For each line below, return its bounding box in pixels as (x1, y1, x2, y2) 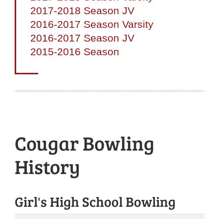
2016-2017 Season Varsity (30, 19, 153, 30)
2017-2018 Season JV (30, 5, 134, 17)
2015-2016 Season (30, 46, 119, 58)
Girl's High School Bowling (15, 192, 175, 211)
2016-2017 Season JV (30, 32, 134, 44)
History (15, 153, 80, 180)
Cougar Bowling (15, 130, 154, 156)
